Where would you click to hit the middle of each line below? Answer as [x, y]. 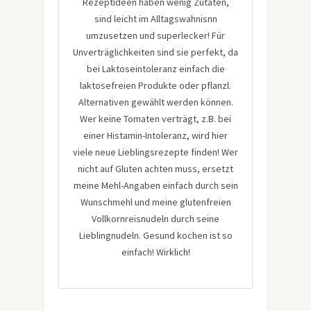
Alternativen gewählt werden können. [155, 102]
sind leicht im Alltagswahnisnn [155, 19]
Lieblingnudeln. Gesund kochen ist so [155, 235]
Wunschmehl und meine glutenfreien [155, 202]
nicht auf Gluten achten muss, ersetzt [155, 169]
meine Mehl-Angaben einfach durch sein [155, 185]
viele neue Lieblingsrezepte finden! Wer [155, 152]
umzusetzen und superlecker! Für [155, 35]
